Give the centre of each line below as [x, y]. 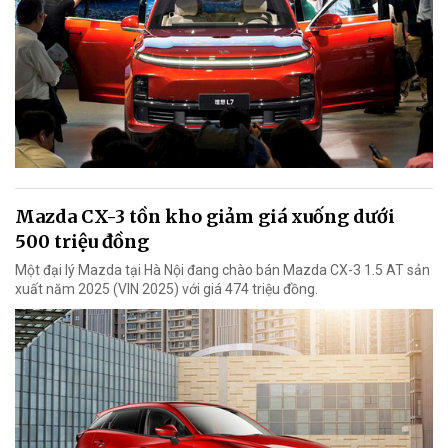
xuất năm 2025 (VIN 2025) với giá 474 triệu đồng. [166, 289]
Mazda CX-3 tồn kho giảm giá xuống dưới [205, 216]
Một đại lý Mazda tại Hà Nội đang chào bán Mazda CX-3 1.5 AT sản [222, 270]
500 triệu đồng [82, 241]
